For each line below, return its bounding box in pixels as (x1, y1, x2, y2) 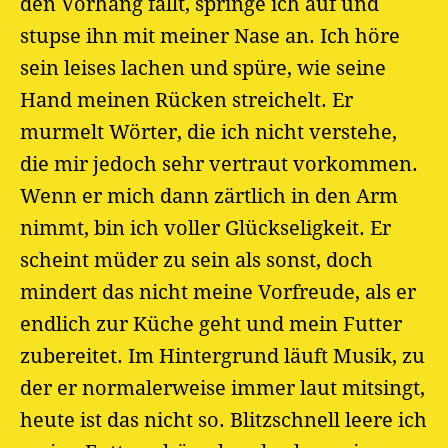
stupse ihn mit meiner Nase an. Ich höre (20, 23, 400, 48)
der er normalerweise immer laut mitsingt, (20, 375, 425, 400)
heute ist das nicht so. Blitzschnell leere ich (20, 407, 427, 432)
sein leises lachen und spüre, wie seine (20, 55, 386, 80)
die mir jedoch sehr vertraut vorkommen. (20, 151, 418, 176)
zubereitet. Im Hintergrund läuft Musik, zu (20, 343, 425, 368)
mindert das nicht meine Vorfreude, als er (20, 279, 416, 304)
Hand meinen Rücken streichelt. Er (20, 87, 353, 112)
